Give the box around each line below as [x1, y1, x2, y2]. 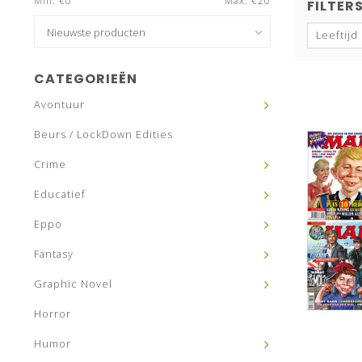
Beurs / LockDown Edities [34, 128, 173, 141]
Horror [34, 307, 71, 321]
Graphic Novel [34, 277, 112, 291]
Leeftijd [315, 28, 358, 42]
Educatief [34, 187, 86, 201]
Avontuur [34, 98, 85, 112]
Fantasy [34, 247, 74, 261]
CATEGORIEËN [34, 69, 137, 88]
